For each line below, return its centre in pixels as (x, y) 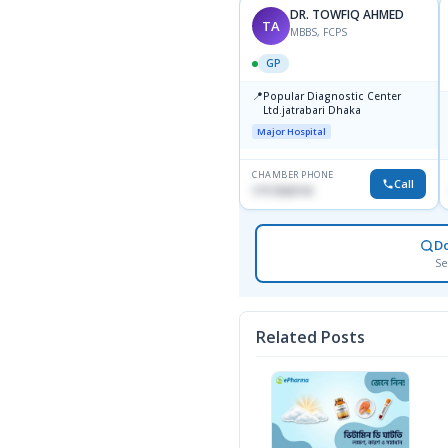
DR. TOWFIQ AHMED (347, 15)
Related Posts (310, 337)
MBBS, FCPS (318, 32)
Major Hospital (291, 132)
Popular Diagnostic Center (332, 96)
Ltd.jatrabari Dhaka (312, 110)
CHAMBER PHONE (293, 175)
